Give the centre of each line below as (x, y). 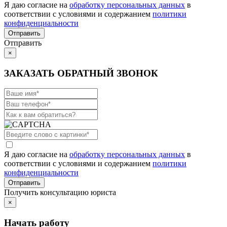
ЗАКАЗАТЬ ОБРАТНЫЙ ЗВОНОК (81, 73)
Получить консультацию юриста (60, 193)
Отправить (23, 43)
